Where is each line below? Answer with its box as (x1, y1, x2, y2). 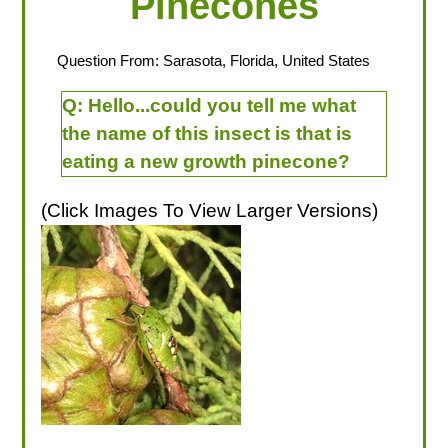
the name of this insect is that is (61, 123, 352, 145)
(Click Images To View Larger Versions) (41, 199, 379, 221)
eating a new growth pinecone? (61, 151, 350, 173)
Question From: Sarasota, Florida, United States (56, 52, 370, 70)
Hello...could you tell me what (87, 95, 356, 117)
